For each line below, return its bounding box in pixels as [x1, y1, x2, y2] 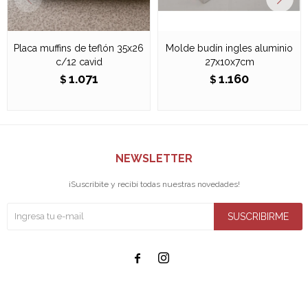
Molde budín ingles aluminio [166, 42, 293, 54]
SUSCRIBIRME [228, 210, 289, 222]
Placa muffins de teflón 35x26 [14, 42, 144, 54]
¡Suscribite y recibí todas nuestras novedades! [68, 179, 240, 189]
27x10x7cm [204, 56, 254, 67]
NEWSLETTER [115, 151, 192, 165]
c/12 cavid [55, 56, 102, 67]
